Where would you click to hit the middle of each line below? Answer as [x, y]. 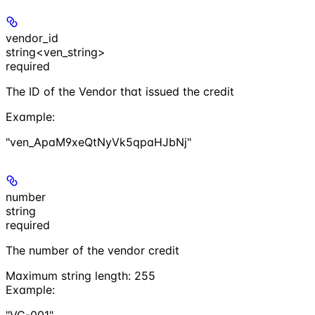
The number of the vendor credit [92, 250]
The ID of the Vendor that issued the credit [120, 91]
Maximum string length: [70, 275]
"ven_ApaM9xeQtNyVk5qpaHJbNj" [98, 142]
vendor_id [32, 38]
